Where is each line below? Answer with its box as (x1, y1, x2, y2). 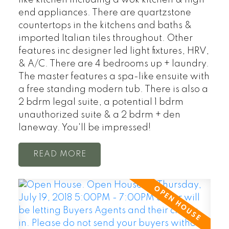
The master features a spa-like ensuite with (18, 72, 210, 81)
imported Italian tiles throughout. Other (18, 33, 193, 43)
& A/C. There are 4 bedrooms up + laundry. (18, 59, 209, 68)
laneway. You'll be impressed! (18, 123, 151, 132)
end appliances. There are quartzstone (18, 8, 191, 17)
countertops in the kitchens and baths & (18, 20, 192, 30)
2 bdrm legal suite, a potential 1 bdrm (18, 97, 184, 107)
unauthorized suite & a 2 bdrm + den (18, 110, 180, 120)
